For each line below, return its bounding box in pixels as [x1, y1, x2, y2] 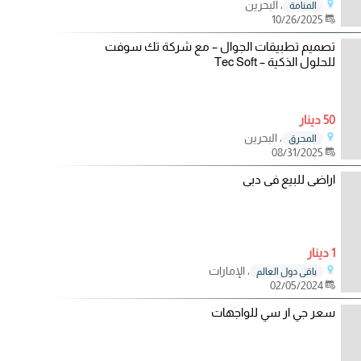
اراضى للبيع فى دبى [242, 172, 335, 186]
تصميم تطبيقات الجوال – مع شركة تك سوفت [104, 39, 335, 53]
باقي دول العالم [255, 265, 317, 277]
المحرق [288, 132, 317, 144]
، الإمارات [208, 263, 250, 277]
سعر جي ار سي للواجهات [210, 305, 335, 319]
